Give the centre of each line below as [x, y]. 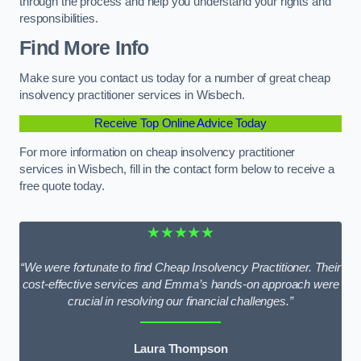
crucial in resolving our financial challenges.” [180, 301]
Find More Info [84, 48]
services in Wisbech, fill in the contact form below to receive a [177, 169]
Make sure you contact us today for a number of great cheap [175, 78]
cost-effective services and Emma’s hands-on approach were [180, 284]
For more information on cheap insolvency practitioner [158, 152]
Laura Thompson [180, 349]
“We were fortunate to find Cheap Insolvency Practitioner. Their [180, 267]
